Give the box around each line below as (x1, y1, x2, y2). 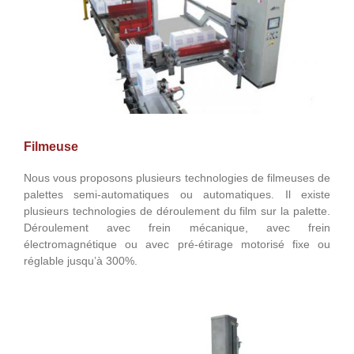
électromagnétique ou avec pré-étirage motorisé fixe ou (24, 238, 330, 251)
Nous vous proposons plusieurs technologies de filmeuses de (24, 171, 330, 185)
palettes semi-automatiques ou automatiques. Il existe (24, 188, 330, 201)
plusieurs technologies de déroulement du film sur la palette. (24, 205, 330, 218)
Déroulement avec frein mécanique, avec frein (24, 221, 330, 235)
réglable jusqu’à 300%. (24, 254, 137, 268)
